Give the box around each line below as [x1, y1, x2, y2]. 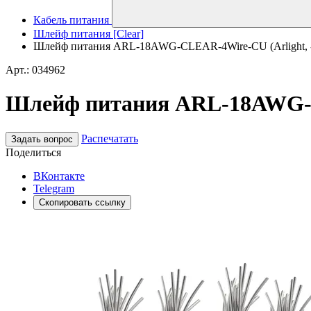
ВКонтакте [33, 169, 85, 182]
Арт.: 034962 [6, 64, 65, 76]
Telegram [33, 182, 74, 194]
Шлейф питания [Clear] [33, 28, 144, 40]
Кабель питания [33, 14, 109, 26]
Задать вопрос [11, 133, 73, 144]
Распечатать [81, 132, 138, 144]
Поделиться [6, 146, 61, 158]
